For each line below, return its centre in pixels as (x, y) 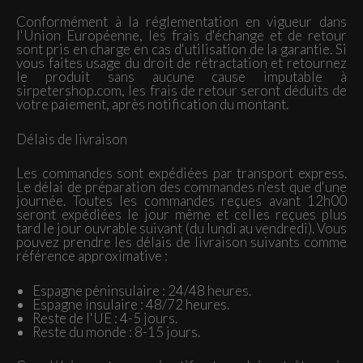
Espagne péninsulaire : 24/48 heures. (142, 290)
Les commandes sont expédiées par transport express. (181, 173)
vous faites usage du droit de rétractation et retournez (181, 63)
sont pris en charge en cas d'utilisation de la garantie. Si (181, 49)
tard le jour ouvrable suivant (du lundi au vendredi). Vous (181, 228)
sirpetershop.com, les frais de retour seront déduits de (181, 90)
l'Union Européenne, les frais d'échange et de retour (181, 35)
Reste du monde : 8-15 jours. (116, 331)
